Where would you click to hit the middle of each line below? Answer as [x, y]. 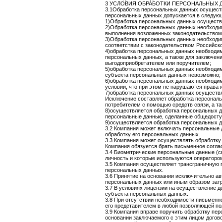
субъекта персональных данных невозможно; [163, 75]
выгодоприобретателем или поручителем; [158, 63]
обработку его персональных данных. [153, 134]
